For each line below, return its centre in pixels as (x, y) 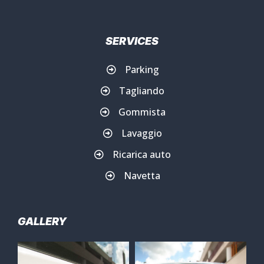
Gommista (142, 112)
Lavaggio (142, 133)
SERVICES (132, 41)
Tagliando (142, 90)
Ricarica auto (142, 154)
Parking (142, 69)
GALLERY (42, 221)
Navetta (142, 175)
